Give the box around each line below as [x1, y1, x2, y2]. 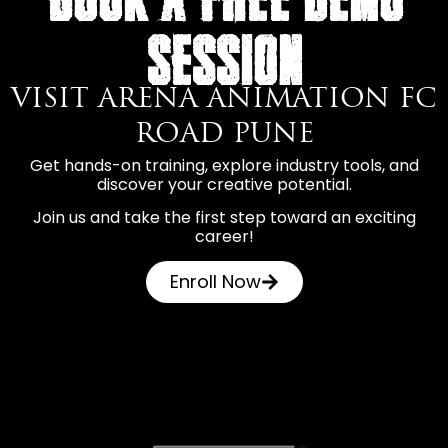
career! [194, 225, 254, 249]
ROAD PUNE [134, 121, 314, 149]
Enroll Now [169, 268, 261, 294]
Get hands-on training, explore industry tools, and [29, 153, 419, 177]
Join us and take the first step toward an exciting [32, 206, 416, 230]
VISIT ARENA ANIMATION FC [11, 86, 437, 114]
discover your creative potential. [96, 172, 352, 196]
